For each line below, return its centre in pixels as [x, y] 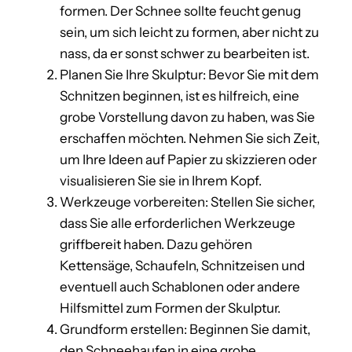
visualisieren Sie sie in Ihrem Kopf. [161, 180]
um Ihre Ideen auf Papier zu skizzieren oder [188, 159]
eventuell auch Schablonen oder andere [180, 286]
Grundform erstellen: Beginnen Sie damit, [185, 329]
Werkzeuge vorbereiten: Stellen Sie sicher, [187, 202]
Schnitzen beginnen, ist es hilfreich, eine [180, 95]
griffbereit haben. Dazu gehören [156, 244]
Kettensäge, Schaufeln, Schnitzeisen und [182, 265]
